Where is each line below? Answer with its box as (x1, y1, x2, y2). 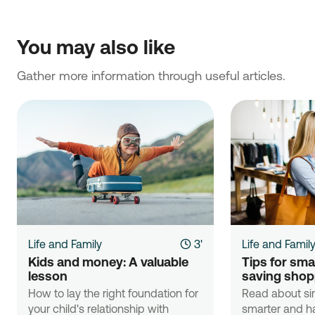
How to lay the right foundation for (28, 287, 198, 300)
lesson (28, 269, 67, 283)
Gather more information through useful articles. (17, 68, 285, 82)
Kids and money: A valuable (28, 255, 188, 269)
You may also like (17, 35, 175, 58)
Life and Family (28, 238, 102, 250)
